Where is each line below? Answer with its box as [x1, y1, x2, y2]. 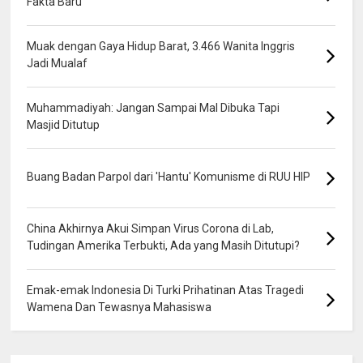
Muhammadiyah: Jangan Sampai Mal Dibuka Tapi [27, 100, 280, 114]
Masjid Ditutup [27, 117, 100, 131]
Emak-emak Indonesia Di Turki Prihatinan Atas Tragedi [27, 283, 305, 297]
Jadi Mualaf [27, 56, 88, 70]
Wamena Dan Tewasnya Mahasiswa [27, 300, 212, 314]
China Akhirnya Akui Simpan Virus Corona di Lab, [27, 221, 275, 235]
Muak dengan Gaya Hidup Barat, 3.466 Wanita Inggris [27, 39, 296, 53]
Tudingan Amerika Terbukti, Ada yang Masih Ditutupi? [27, 238, 301, 252]
